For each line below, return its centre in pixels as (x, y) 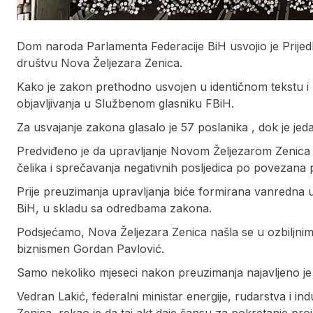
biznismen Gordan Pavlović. (90, 249)
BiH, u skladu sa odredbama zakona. (114, 209)
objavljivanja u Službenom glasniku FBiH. (125, 104)
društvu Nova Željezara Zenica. (100, 63)
